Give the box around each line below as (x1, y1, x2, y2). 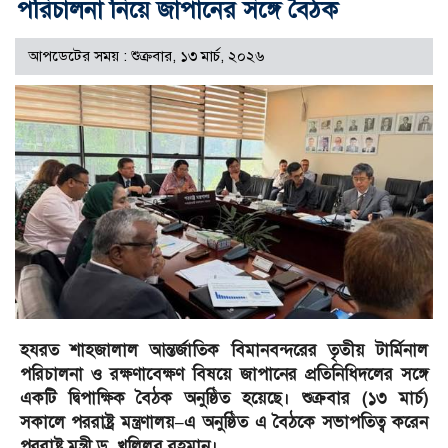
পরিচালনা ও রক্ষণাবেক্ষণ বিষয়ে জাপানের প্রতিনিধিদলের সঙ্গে (20, 364, 428, 386)
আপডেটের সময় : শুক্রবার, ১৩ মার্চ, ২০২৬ (28, 46, 264, 65)
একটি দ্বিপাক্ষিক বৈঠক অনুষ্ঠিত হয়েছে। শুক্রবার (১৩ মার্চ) (20, 388, 428, 410)
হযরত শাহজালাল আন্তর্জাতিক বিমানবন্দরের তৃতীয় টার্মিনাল (20, 340, 428, 362)
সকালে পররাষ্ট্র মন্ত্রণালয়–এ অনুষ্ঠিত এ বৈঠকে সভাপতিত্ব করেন (20, 412, 428, 434)
